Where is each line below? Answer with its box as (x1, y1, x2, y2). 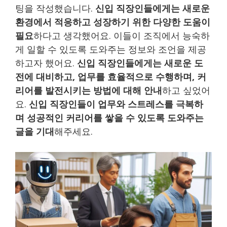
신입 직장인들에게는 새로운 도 (77, 57, 203, 69)
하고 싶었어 (162, 84, 210, 96)
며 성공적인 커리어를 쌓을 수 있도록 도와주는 (15, 111, 204, 124)
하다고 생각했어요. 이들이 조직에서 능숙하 (33, 29, 210, 42)
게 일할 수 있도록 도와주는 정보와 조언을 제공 (15, 43, 206, 55)
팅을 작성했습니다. (15, 2, 95, 14)
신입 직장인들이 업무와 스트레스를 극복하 (29, 98, 203, 110)
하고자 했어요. (15, 57, 77, 69)
